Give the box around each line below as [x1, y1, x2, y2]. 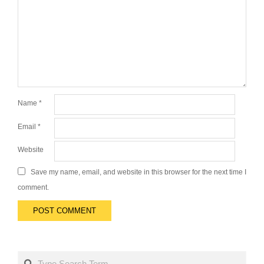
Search [18, 252, 47, 262]
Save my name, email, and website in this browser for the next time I [31, 167, 246, 176]
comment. [18, 183, 49, 192]
